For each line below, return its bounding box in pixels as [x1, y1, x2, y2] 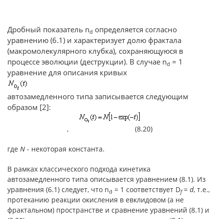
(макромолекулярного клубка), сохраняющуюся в [7, 46, 183, 56]
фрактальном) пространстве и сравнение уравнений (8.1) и [7, 205, 209, 215]
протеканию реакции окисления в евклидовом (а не [7, 195, 184, 204]
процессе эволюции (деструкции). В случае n [7, 57, 167, 66]
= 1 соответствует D [112, 185, 180, 194]
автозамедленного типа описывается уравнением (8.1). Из [7, 175, 206, 184]
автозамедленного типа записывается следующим [7, 91, 188, 101]
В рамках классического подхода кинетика [7, 164, 151, 174]
